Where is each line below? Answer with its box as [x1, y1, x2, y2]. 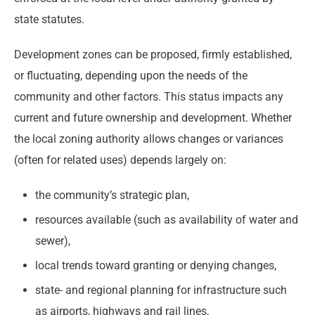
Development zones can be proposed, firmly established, [14, 48, 292, 62]
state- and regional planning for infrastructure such [35, 283, 287, 297]
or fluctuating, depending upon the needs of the [14, 69, 247, 83]
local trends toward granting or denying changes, [35, 259, 276, 273]
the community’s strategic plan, [35, 188, 189, 202]
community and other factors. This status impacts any [14, 90, 283, 104]
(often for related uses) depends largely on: [14, 153, 226, 167]
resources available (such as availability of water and [35, 213, 298, 227]
